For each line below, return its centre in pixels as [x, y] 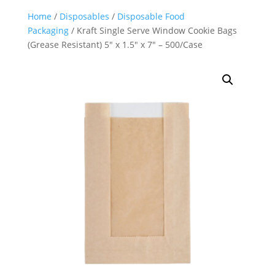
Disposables [84, 16]
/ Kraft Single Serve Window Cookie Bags [153, 30]
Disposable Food [151, 16]
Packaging [48, 30]
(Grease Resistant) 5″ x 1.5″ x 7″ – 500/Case [115, 44]
